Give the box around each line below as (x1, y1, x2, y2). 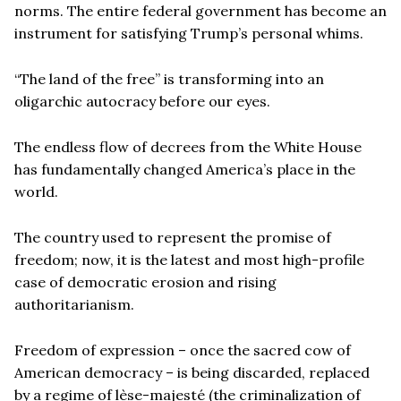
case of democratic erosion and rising (14, 272, 277, 291)
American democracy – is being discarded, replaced (14, 363, 370, 381)
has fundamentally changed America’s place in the (14, 159, 355, 178)
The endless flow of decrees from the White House (14, 137, 362, 156)
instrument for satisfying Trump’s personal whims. (14, 23, 363, 42)
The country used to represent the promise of (14, 227, 331, 246)
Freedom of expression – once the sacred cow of (14, 340, 351, 359)
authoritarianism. (14, 294, 134, 313)
